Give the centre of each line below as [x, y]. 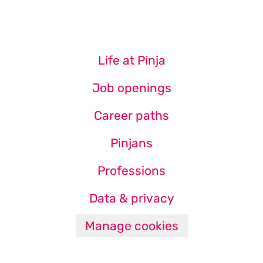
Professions [131, 171]
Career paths [131, 115]
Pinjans [131, 143]
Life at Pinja [131, 60]
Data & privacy [131, 198]
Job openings [131, 88]
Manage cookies [131, 226]
